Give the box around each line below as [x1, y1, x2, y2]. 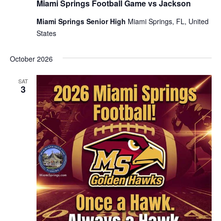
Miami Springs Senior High [36, 16, 128, 27]
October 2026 [9, 54, 53, 64]
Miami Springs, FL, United [127, 16, 209, 27]
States [36, 28, 56, 38]
